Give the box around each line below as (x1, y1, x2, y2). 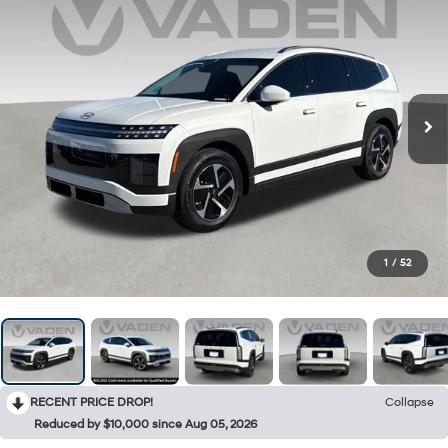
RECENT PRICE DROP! (30, 394, 153, 410)
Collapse (385, 394, 434, 410)
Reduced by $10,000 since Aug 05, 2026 (34, 416, 257, 432)
